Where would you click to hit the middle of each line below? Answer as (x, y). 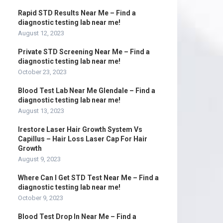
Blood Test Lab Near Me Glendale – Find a (87, 91)
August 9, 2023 (39, 159)
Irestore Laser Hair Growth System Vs (80, 129)
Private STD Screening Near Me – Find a (84, 52)
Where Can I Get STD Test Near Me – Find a (88, 178)
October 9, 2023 (41, 198)
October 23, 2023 (42, 72)
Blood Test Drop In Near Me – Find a (77, 217)
